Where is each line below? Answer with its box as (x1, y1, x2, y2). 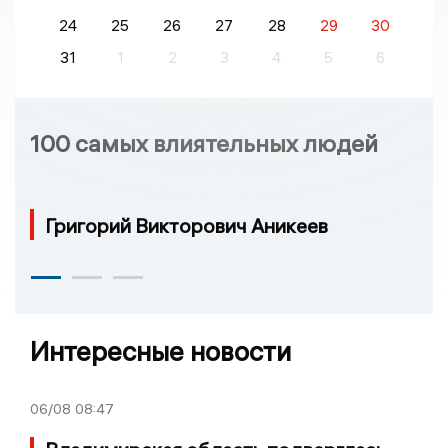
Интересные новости (30, 335, 291, 369)
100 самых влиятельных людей (30, 128, 378, 159)
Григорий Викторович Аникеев (45, 213, 328, 239)
